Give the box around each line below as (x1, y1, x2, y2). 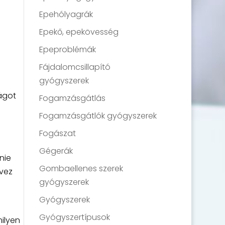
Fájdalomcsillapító (39, 61, 111, 73)
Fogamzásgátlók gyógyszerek (39, 109, 157, 122)
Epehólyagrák (39, 8, 93, 20)
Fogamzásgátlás (39, 92, 106, 104)
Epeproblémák (39, 43, 96, 55)
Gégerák (39, 145, 73, 157)
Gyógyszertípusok (39, 211, 110, 223)
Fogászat (39, 127, 76, 139)
